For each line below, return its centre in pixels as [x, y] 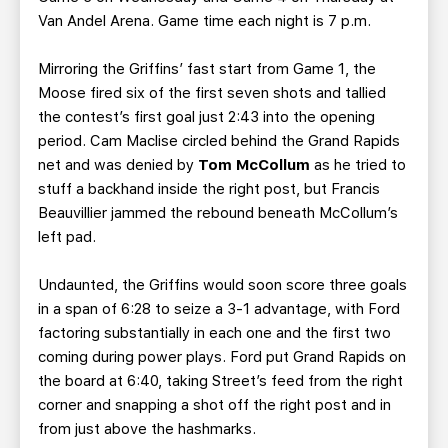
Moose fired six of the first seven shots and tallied [212, 93]
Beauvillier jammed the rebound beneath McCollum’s [218, 213]
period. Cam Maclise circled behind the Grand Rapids [219, 141]
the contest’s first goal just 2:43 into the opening [206, 117]
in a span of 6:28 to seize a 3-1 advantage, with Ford [219, 309]
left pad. [67, 237]
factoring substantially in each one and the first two [214, 333]
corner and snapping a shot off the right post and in [214, 405]
